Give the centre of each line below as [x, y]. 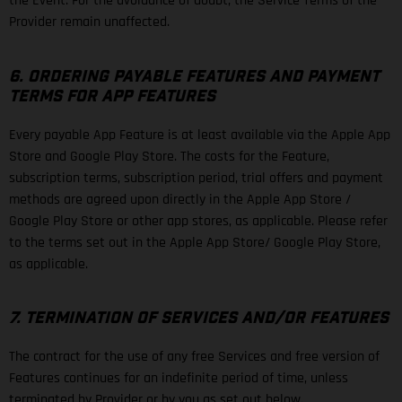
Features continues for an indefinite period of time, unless [179, 378]
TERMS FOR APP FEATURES [112, 96]
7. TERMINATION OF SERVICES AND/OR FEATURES [199, 319]
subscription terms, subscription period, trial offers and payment [196, 178]
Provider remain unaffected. [89, 22]
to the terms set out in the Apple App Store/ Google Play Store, [195, 242]
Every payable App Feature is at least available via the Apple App [200, 135]
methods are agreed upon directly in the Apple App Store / [180, 199]
